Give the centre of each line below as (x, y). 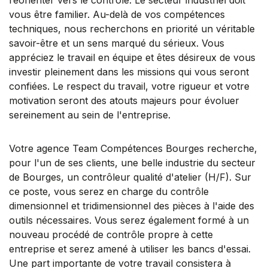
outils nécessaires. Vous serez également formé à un (129, 220)
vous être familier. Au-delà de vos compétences (117, 14)
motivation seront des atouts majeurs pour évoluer (124, 100)
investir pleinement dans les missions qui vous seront (129, 71)
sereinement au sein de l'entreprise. (90, 115)
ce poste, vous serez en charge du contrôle (109, 191)
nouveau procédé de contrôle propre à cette (111, 234)
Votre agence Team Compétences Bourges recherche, (133, 148)
